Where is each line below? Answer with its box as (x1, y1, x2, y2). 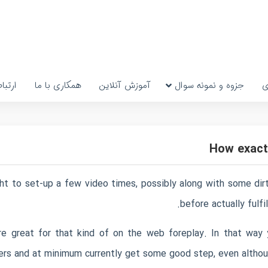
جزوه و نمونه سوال (174, 78, 244, 93)
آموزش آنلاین (99, 78, 151, 93)
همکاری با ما (34, 78, 81, 93)
